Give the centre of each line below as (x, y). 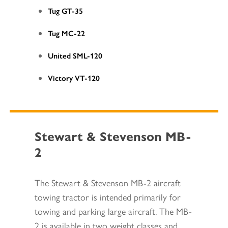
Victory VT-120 (74, 78)
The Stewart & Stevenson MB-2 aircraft (108, 182)
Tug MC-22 (66, 33)
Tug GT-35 (65, 11)
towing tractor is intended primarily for (108, 196)
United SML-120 (75, 55)
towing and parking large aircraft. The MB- (113, 211)
